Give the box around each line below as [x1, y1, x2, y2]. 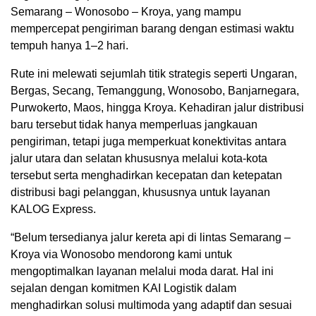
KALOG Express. [11, 203, 96, 216]
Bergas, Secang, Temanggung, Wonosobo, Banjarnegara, [11, 85, 299, 97]
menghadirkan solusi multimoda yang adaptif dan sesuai [11, 299, 292, 312]
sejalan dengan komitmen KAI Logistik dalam [11, 282, 236, 295]
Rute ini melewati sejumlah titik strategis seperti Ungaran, [11, 68, 297, 80]
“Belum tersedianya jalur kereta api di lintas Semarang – [11, 231, 291, 244]
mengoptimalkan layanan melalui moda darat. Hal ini [11, 265, 274, 278]
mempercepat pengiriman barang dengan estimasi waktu [11, 23, 294, 35]
